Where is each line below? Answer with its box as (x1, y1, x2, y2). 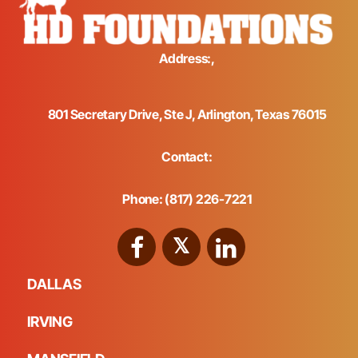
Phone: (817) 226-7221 (122, 191, 252, 208)
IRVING (27, 313, 73, 331)
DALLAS (27, 276, 82, 293)
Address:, (159, 50, 215, 67)
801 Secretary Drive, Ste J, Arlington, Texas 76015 (47, 106, 327, 123)
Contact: (161, 149, 213, 165)
